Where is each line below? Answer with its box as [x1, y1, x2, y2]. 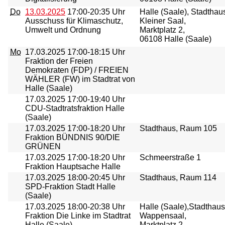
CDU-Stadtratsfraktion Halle [25, 104, 125, 113]
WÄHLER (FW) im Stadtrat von [25, 75, 135, 83]
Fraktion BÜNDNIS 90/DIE [25, 133, 120, 142]
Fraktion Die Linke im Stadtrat [25, 211, 131, 220]
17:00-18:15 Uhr [65, 48, 125, 56]
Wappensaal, [140, 211, 186, 220]
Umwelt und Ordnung [25, 26, 101, 34]
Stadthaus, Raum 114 [140, 173, 216, 182]
